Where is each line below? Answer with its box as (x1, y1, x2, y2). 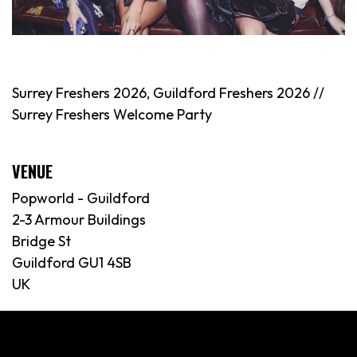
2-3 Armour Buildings (12, 210, 146, 229)
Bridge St (12, 232, 71, 251)
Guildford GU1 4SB (12, 253, 131, 273)
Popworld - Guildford (12, 189, 150, 208)
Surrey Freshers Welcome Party (12, 105, 212, 124)
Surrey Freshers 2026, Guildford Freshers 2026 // (12, 84, 324, 103)
